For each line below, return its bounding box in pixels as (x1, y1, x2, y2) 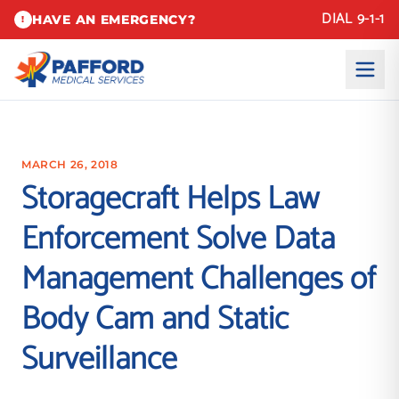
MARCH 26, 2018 (21, 158, 118, 171)
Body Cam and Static (21, 293, 289, 346)
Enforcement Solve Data (21, 213, 335, 265)
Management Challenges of (21, 253, 376, 305)
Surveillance (21, 333, 177, 386)
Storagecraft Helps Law (21, 173, 319, 225)
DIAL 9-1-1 (322, 7, 385, 31)
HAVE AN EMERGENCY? (32, 12, 196, 28)
